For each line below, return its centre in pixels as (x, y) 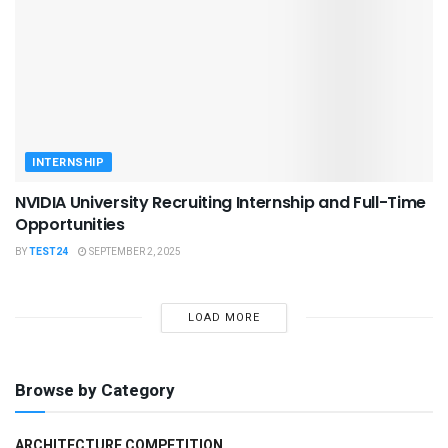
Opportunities (70, 224)
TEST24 (48, 251)
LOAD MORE (223, 317)
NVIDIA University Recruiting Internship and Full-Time (221, 202)
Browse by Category (95, 390)
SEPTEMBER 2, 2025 (134, 251)
